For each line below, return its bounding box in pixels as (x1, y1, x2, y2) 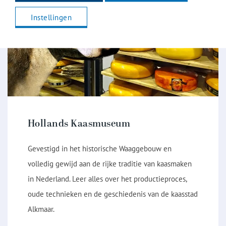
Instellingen (31, 12, 72, 22)
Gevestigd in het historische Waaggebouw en (27, 144, 172, 154)
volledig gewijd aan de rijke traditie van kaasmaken (27, 159, 192, 169)
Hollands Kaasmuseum (27, 117, 131, 132)
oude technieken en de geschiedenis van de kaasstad (27, 189, 198, 199)
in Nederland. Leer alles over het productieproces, (27, 174, 187, 184)
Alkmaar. (27, 204, 54, 214)
